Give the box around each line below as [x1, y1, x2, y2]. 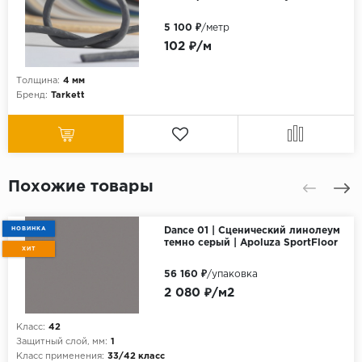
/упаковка [206, 270, 258, 280]
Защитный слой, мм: [16, 338, 107, 347]
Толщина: [16, 77, 60, 86]
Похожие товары [8, 179, 154, 195]
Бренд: [16, 91, 48, 100]
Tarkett [51, 91, 85, 100]
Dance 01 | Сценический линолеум [163, 226, 340, 236]
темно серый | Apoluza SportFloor [163, 238, 338, 248]
